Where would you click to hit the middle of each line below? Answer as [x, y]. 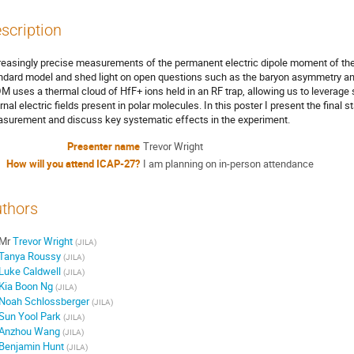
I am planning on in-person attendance [228, 164]
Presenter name [104, 147]
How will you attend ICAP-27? [73, 164]
